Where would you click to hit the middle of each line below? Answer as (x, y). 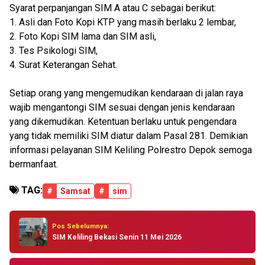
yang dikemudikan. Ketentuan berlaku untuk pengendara (123, 122)
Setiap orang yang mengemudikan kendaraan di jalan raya (126, 93)
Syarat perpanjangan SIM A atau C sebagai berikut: (113, 8)
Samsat (75, 191)
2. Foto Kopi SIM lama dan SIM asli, (83, 36)
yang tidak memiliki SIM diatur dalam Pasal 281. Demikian (129, 136)
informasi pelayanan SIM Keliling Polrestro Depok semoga (131, 150)
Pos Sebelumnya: (80, 226)
